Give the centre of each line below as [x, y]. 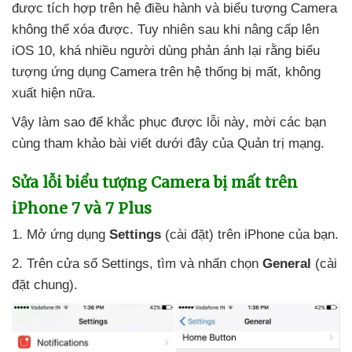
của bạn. [313, 235]
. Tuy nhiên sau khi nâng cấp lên [224, 29]
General [287, 264]
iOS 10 [32, 51]
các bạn [303, 122]
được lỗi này [208, 122]
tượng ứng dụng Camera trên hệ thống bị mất [145, 72]
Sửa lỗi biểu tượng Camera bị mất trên [155, 182]
